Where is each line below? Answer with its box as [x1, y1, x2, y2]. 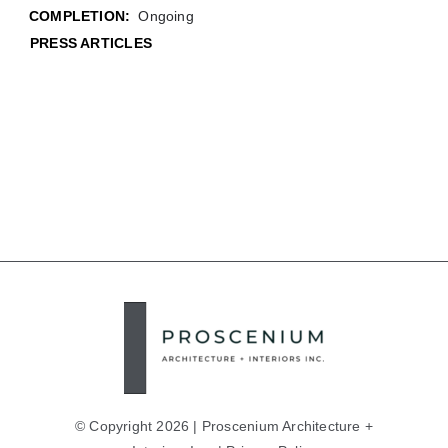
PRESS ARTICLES [29, 35, 152, 52]
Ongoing [138, 8, 194, 25]
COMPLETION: [28, 8, 131, 25]
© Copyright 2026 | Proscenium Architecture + [74, 418, 374, 435]
